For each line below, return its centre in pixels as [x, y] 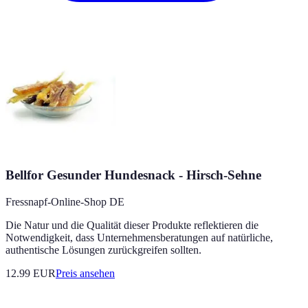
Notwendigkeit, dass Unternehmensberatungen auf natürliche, [139, 237]
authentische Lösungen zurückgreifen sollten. [103, 250]
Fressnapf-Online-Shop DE [65, 201]
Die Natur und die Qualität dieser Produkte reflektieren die [132, 225]
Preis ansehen [85, 273]
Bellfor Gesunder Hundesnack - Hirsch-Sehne [133, 175]
